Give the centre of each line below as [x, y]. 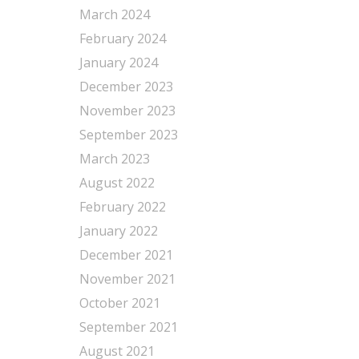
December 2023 [126, 87]
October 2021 [119, 303]
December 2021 [126, 255]
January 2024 [118, 63]
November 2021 [127, 279]
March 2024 [114, 14]
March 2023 [114, 159]
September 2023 [128, 135]
